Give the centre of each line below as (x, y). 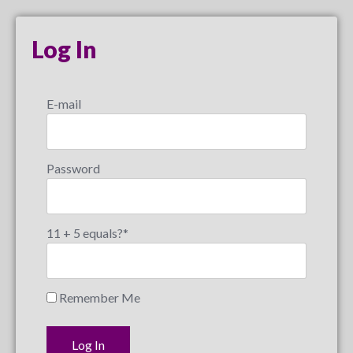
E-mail (64, 103)
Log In (64, 49)
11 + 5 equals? (85, 232)
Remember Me (98, 297)
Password (73, 168)
